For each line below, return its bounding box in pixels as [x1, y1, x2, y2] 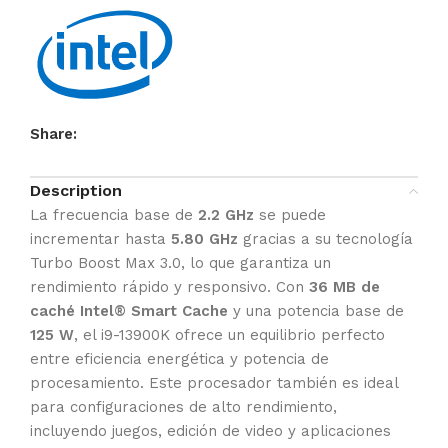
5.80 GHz [171, 230, 238, 249]
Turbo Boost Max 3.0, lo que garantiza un [30, 254, 331, 273]
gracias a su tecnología [238, 230, 413, 249]
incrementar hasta [30, 230, 171, 249]
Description [30, 181, 122, 201]
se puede [254, 206, 326, 225]
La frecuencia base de [30, 206, 198, 225]
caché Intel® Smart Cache [30, 302, 228, 321]
